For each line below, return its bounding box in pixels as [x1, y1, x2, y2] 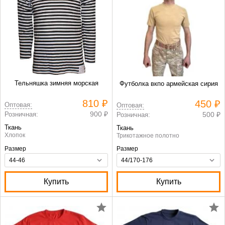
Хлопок [5, 132, 25, 139]
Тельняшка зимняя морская [14, 79, 98, 87]
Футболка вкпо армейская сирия [119, 80, 218, 87]
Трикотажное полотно [117, 132, 179, 139]
